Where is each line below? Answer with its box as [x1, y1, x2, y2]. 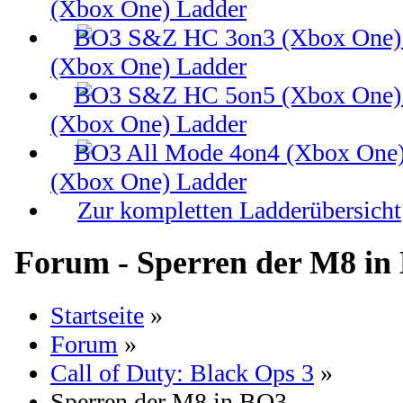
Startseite [50, 300, 144, 329]
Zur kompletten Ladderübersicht [77, 195, 401, 224]
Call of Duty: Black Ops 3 [50, 358, 314, 387]
